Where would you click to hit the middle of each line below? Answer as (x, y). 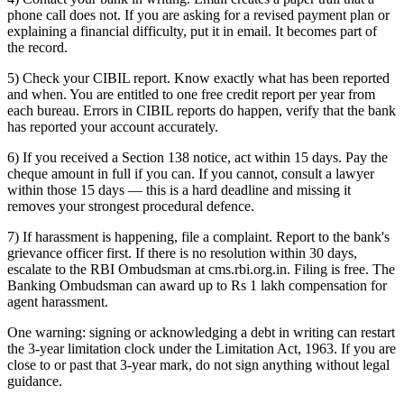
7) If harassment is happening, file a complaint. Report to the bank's (198, 236)
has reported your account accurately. (113, 126)
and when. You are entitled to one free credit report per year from (191, 94)
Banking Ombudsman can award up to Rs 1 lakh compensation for (197, 285)
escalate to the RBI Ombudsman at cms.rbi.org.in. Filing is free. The (201, 269)
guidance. (35, 381)
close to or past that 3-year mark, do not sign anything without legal (198, 364)
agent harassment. (58, 301)
